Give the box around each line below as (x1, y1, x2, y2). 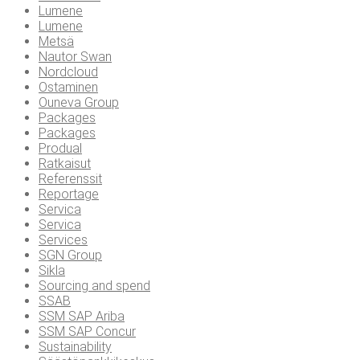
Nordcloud (39, 64, 98, 80)
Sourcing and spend (39, 278, 150, 294)
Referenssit (39, 171, 102, 187)
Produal (39, 141, 82, 157)
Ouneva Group (39, 95, 119, 111)
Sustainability (39, 339, 112, 355)
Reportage (39, 186, 99, 202)
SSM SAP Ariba (39, 309, 125, 325)
